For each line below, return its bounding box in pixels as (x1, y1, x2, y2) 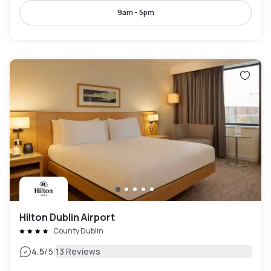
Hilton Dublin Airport (19, 211, 115, 224)
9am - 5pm (117, 7, 154, 18)
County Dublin (53, 226, 103, 236)
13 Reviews (55, 246, 101, 257)
